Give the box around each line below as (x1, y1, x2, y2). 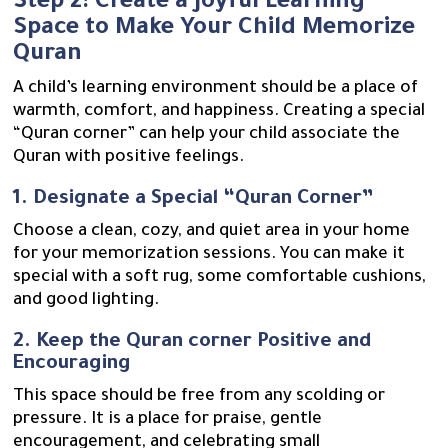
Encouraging (13, 354, 132, 377)
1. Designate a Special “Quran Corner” (13, 189, 375, 212)
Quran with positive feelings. (13, 149, 245, 169)
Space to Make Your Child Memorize (13, 16, 416, 43)
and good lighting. (13, 292, 160, 312)
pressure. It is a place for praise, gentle (13, 411, 323, 431)
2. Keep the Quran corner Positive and (13, 332, 373, 355)
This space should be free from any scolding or (13, 388, 386, 408)
